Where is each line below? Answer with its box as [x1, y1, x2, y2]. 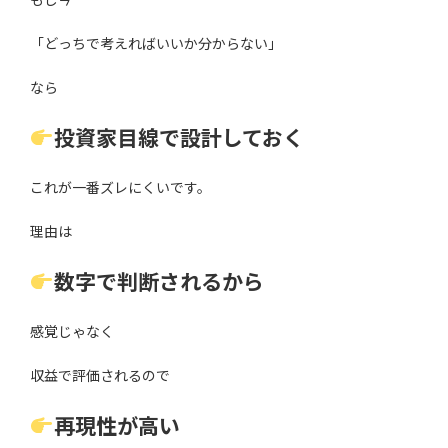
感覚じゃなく [30, 323, 114, 341]
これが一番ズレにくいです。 [30, 179, 211, 197]
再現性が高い [53, 413, 180, 439]
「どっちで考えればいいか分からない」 [30, 35, 282, 53]
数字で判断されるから [53, 269, 264, 295]
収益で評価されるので [30, 367, 170, 385]
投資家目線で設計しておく [53, 125, 304, 151]
